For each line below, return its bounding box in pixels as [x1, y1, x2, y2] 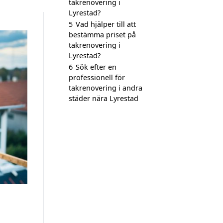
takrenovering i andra [69, 83, 142, 93]
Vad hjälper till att [76, 19, 136, 29]
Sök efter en [76, 62, 116, 72]
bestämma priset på [69, 30, 136, 39]
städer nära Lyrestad [69, 94, 138, 103]
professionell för [69, 73, 125, 82]
